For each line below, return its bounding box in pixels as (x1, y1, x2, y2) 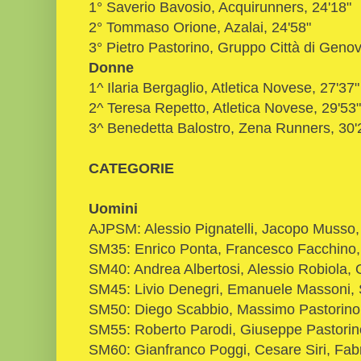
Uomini (89, 199, 138, 217)
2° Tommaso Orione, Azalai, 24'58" (89, 18, 315, 35)
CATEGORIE (89, 159, 174, 176)
